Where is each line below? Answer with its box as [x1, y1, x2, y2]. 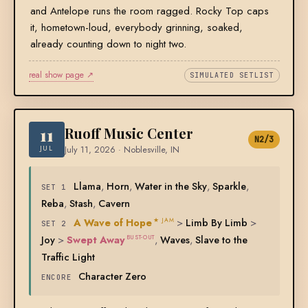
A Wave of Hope [73, 215, 152, 230]
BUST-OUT [126, 233, 155, 242]
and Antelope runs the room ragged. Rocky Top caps [30, 3, 269, 19]
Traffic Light [41, 250, 95, 265]
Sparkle [212, 179, 246, 194]
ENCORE [41, 272, 72, 283]
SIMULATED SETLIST [190, 71, 274, 80]
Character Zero [78, 269, 147, 284]
